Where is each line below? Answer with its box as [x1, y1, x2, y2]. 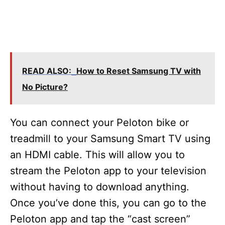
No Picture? [22, 82, 68, 92]
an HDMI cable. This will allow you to [10, 149, 185, 161]
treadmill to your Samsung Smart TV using [10, 133, 210, 145]
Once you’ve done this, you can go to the [10, 197, 206, 209]
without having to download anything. [10, 181, 189, 193]
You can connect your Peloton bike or [10, 117, 189, 129]
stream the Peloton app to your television [10, 165, 206, 177]
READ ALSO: [22, 66, 71, 76]
